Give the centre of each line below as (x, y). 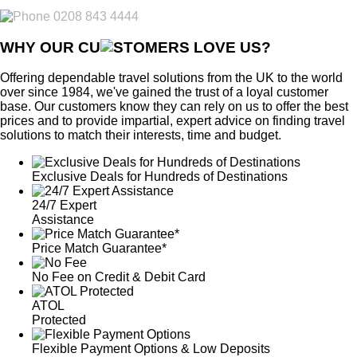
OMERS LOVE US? (202, 47)
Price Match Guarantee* (99, 249)
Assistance (63, 220)
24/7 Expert (64, 206)
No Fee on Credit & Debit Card (119, 277)
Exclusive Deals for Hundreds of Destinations (160, 177)
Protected (59, 320)
